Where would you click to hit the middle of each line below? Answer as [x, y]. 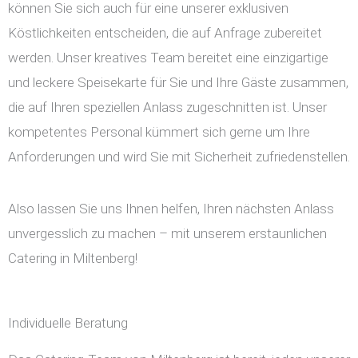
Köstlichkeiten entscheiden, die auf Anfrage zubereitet [165, 33]
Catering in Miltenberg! [73, 259]
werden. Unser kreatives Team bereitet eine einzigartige [168, 58]
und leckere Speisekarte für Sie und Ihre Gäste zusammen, [178, 83]
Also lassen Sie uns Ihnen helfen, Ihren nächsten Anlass [171, 209]
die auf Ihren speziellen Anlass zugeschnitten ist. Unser [167, 107]
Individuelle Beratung [68, 323]
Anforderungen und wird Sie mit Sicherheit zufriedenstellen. [179, 157]
